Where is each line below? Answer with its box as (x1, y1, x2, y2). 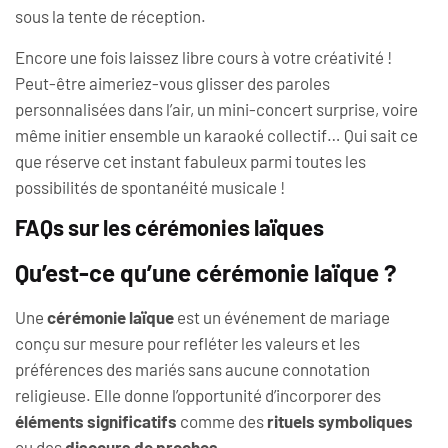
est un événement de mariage (174, 307, 390, 328)
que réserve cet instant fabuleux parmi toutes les (15, 150, 366, 171)
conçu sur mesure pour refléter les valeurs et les (15, 333, 360, 354)
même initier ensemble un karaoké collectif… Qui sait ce (15, 124, 418, 145)
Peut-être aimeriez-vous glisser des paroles (15, 72, 330, 93)
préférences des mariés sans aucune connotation (15, 359, 370, 380)
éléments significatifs (15, 411, 177, 432)
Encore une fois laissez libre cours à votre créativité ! (15, 46, 392, 67)
